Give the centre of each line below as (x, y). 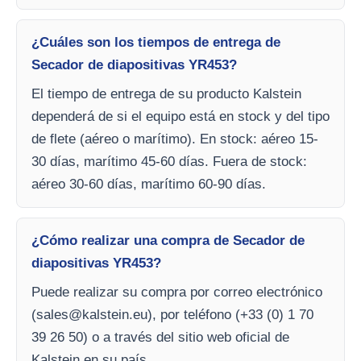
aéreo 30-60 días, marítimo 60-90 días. (149, 184)
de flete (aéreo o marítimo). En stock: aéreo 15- (175, 139)
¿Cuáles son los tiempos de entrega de (156, 42)
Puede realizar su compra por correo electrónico (177, 292)
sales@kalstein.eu (92, 314)
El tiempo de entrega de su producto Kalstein (166, 93)
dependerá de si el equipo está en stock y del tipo (180, 116)
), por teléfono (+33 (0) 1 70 (230, 314)
